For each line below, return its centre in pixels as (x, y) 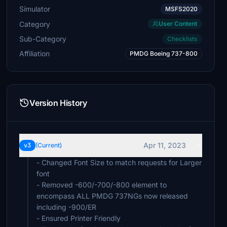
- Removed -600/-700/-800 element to (102, 185)
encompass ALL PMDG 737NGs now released (112, 196)
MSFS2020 (181, 9)
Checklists (182, 39)
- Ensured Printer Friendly (79, 218)
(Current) (49, 145)
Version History (58, 103)
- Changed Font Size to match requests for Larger (119, 162)
